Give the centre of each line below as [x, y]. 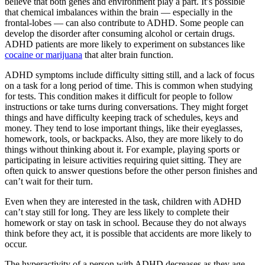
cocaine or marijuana [43, 54]
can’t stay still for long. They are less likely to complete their [117, 212]
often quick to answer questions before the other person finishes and [131, 170]
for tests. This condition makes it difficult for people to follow [119, 96]
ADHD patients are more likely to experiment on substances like [125, 44]
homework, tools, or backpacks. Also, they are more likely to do [124, 138]
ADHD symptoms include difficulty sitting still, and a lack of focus [130, 75]
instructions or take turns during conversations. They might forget [126, 106]
